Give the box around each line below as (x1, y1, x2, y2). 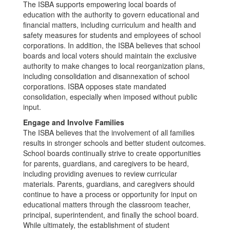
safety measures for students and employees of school (23, 30, 201, 40)
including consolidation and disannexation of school (23, 71, 189, 81)
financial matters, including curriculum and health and (23, 20, 196, 30)
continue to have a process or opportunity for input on (23, 189, 197, 199)
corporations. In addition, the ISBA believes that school (23, 40, 200, 50)
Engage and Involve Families (23, 117, 124, 127)
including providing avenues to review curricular (23, 168, 177, 179)
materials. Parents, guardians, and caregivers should (23, 179, 195, 189)
